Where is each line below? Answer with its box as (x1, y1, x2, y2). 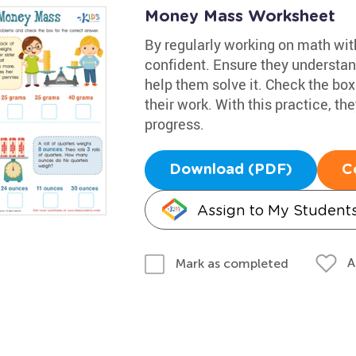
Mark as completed (175, 255, 288, 271)
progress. (144, 114, 204, 133)
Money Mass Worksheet (144, 9, 335, 25)
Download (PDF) (168, 163, 292, 177)
